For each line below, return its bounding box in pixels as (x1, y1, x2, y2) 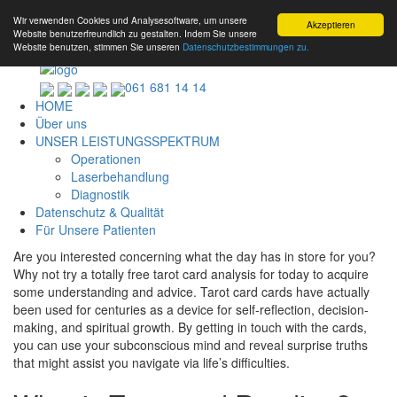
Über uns (35, 113, 87, 132)
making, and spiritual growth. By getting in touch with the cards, (13, 317, 367, 336)
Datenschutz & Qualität (35, 202, 164, 221)
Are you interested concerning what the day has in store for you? (13, 246, 376, 265)
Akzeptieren (306, 18, 355, 31)
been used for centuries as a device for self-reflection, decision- (13, 300, 369, 318)
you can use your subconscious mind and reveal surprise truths (13, 335, 368, 354)
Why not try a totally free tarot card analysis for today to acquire (13, 264, 369, 283)
